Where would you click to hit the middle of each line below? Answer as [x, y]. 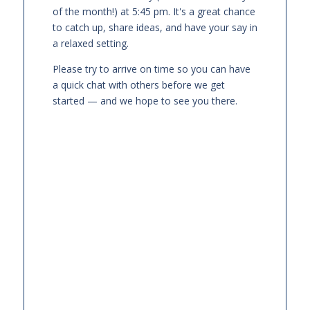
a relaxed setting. [90, 43]
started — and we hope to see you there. [145, 101]
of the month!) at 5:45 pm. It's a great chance [154, 11]
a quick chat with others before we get [138, 85]
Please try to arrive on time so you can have [151, 69]
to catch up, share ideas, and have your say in [155, 27]
